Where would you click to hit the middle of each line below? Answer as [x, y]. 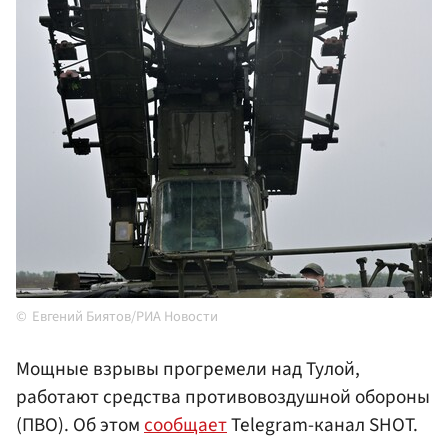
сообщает [185, 425]
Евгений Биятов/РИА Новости [125, 317]
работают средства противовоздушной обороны [223, 397]
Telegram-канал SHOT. [322, 425]
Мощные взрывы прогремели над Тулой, [188, 369]
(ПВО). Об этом [80, 425]
